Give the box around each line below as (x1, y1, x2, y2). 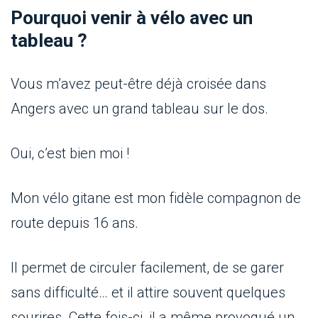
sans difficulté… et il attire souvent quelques (11, 284, 285, 302)
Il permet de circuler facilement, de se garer (11, 259, 284, 277)
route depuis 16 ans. (11, 214, 138, 232)
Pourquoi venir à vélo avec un (11, 7, 253, 29)
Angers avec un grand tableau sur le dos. (11, 100, 268, 118)
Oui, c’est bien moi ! (11, 145, 129, 163)
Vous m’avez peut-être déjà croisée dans (11, 75, 266, 93)
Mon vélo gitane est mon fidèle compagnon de (11, 190, 301, 207)
